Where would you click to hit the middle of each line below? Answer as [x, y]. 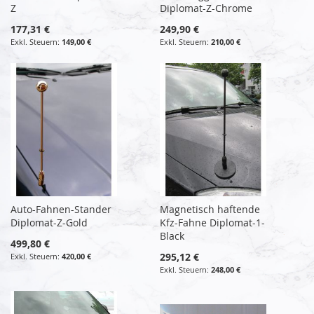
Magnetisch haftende [210, 209]
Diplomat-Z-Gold [49, 222]
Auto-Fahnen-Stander [61, 209]
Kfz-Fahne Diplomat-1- [213, 222]
